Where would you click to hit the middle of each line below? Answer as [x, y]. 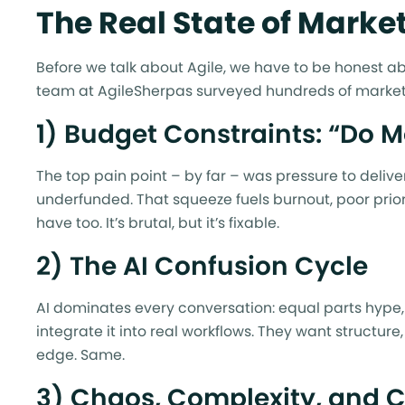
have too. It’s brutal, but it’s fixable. [158, 223]
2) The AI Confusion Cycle [202, 266]
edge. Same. [80, 355]
